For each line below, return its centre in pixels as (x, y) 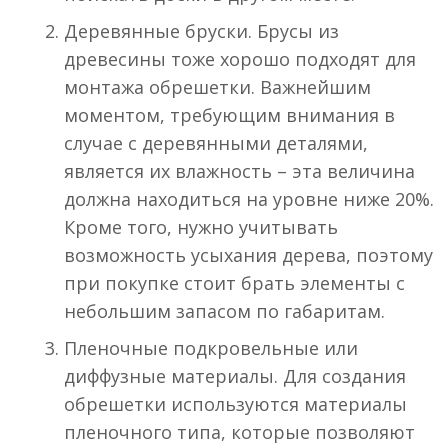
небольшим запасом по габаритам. (224, 311)
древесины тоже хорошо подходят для (240, 59)
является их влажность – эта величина (239, 171)
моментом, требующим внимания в (229, 115)
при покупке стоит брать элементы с (234, 283)
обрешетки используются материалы (235, 404)
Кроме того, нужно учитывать (201, 227)
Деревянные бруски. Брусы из (201, 31)
